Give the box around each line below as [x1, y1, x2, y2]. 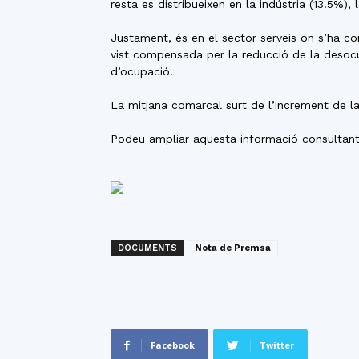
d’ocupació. [111, 65, 173, 78]
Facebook [151, 339, 195, 351]
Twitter [260, 339, 294, 351]
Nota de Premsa [195, 243, 271, 253]
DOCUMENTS [118, 243, 177, 253]
